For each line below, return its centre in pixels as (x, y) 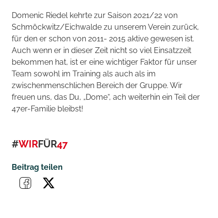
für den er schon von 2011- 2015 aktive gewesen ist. (103, 38)
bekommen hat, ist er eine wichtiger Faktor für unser (104, 62)
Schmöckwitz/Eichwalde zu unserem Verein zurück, (105, 27)
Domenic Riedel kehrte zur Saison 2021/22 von (95, 15)
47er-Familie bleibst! (47, 109)
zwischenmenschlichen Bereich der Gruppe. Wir (97, 85)
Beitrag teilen (37, 167)
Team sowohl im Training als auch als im (84, 73)
